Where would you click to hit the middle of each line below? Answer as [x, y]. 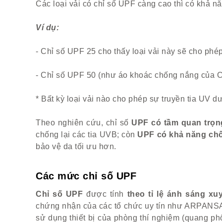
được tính [105, 194]
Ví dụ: [47, 28]
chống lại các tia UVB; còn [87, 135]
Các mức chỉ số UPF [86, 176]
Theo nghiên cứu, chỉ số [83, 123]
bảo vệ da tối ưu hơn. [76, 146]
